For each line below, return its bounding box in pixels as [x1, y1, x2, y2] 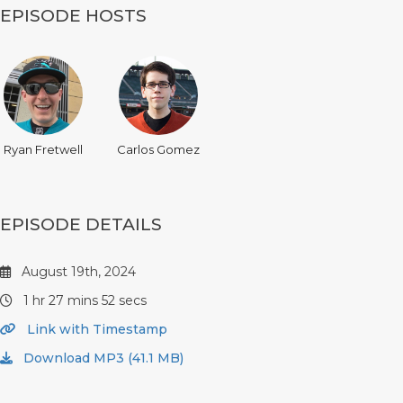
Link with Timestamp [23, 321, 167, 338]
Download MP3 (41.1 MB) [20, 350, 184, 367]
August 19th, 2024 [18, 264, 136, 281]
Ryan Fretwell [4, 142, 83, 157]
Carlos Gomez [117, 142, 200, 157]
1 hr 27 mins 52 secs [20, 292, 147, 309]
